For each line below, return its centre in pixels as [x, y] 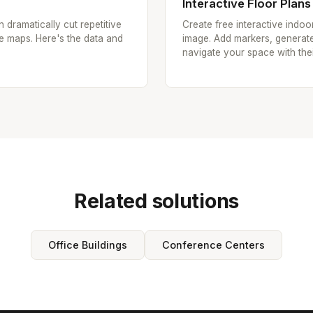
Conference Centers [213, 245]
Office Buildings [88, 245]
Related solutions [156, 201]
